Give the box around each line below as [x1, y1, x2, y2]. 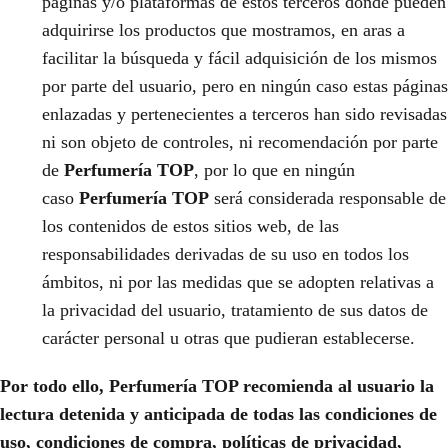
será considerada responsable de [214, 188, 446, 208]
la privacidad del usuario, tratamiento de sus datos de [42, 300, 428, 320]
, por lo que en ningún [194, 160, 355, 180]
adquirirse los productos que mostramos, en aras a [42, 20, 405, 40]
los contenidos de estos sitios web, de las [42, 216, 339, 236]
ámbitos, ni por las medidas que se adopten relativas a [42, 272, 434, 292]
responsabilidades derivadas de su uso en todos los [42, 244, 409, 264]
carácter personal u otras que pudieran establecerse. [42, 328, 415, 348]
